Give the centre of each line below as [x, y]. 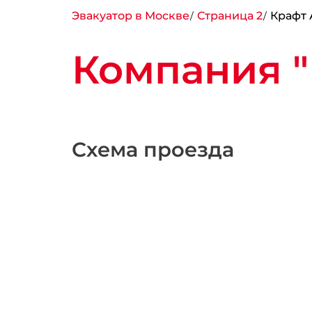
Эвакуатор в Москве [130, 15]
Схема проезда [153, 150]
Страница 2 [229, 15]
